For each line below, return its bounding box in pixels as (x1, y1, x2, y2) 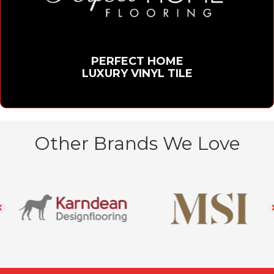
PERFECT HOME (91, 54, 183, 68)
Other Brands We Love (34, 132, 240, 155)
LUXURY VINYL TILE (81, 66, 193, 80)
